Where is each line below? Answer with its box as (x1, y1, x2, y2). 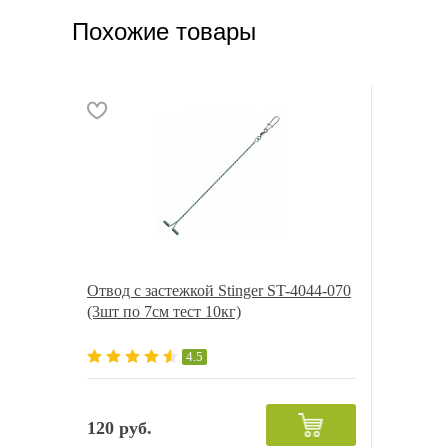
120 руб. (87, 418, 152, 438)
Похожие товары (72, 18, 256, 45)
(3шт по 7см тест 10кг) (87, 303, 241, 320)
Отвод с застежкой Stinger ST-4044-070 (87, 282, 351, 299)
